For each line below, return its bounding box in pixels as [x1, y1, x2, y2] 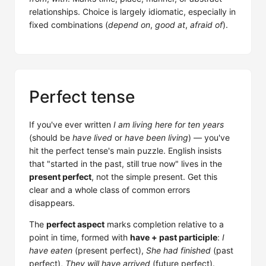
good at [155, 20, 185, 30]
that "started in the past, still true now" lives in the [29, 159, 222, 169]
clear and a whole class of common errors [29, 185, 190, 195]
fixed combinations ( [29, 20, 108, 30]
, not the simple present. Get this [91, 172, 217, 182]
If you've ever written [29, 119, 113, 129]
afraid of [190, 20, 223, 30]
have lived [72, 132, 112, 142]
